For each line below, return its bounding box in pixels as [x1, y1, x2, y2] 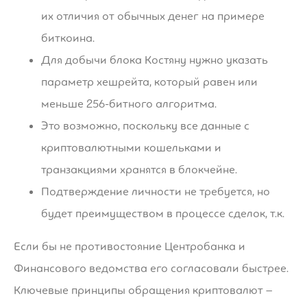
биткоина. [41, 30, 95, 45]
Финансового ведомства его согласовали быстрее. [14, 260, 288, 275]
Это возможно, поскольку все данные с [41, 118, 249, 133]
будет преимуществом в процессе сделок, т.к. [41, 206, 284, 221]
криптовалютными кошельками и [41, 140, 221, 155]
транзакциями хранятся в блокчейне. [41, 162, 237, 177]
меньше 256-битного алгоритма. [41, 96, 217, 111]
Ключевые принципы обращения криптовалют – [14, 282, 273, 297]
